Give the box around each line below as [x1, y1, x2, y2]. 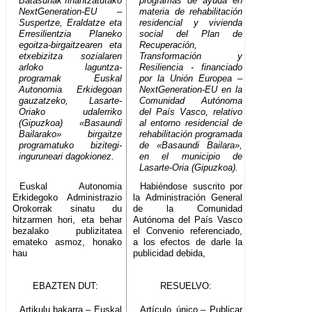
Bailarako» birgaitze [19, 129, 123, 140]
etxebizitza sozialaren [19, 51, 123, 62]
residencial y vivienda [139, 17, 243, 29]
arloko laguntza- [19, 62, 123, 73]
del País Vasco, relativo [139, 107, 243, 118]
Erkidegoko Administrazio [13, 192, 123, 203]
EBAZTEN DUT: [32, 281, 98, 292]
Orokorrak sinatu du [13, 203, 123, 214]
